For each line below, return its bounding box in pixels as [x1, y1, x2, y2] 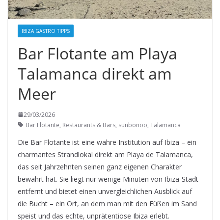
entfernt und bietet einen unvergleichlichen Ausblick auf [18, 186, 192, 196]
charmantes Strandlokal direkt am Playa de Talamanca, [18, 149, 193, 159]
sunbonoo [118, 120, 147, 129]
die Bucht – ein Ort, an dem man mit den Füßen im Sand [18, 198, 197, 208]
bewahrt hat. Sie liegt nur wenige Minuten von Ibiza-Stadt [18, 174, 198, 184]
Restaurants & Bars [62, 120, 115, 129]
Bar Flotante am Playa [18, 42, 177, 64]
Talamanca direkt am [18, 62, 172, 84]
